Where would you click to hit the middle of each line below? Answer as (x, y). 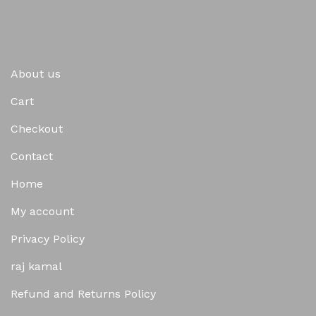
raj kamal (36, 267)
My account (42, 212)
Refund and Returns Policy (83, 294)
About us (36, 74)
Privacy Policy (48, 239)
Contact (32, 157)
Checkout (37, 129)
